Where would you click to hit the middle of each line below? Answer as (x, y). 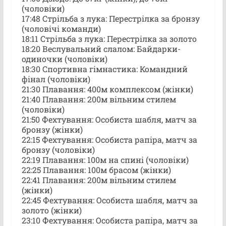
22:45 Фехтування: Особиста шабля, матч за (109, 200)
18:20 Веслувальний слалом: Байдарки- (101, 48)
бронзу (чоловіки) (58, 149)
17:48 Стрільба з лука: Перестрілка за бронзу (110, 18)
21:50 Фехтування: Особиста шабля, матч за (109, 119)
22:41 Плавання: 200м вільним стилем (99, 180)
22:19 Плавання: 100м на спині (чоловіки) (105, 159)
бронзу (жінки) (52, 129)
